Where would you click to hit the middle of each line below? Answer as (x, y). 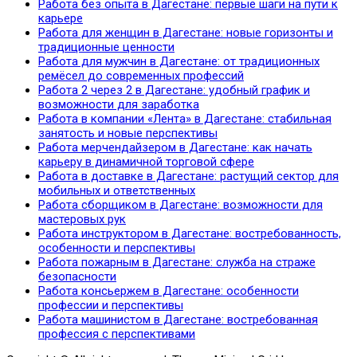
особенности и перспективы (117, 247)
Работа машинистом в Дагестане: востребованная (178, 319)
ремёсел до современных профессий (141, 75)
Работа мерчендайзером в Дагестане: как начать (175, 147)
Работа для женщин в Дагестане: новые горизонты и (186, 32)
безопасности (77, 276)
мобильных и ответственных (117, 190)
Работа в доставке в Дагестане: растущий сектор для (188, 176)
